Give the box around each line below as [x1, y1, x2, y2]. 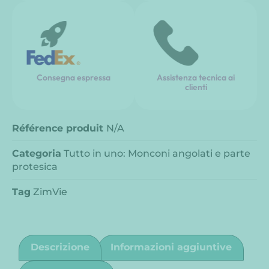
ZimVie [33, 186, 67, 198]
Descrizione [31, 241, 90, 253]
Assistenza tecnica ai [157, 71, 235, 83]
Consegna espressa [36, 71, 110, 83]
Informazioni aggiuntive [110, 241, 232, 253]
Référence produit [12, 122, 106, 134]
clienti [184, 81, 207, 92]
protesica [12, 160, 58, 172]
